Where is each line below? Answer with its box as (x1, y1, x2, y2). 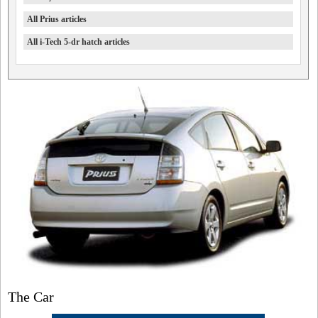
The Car (8, 289, 54, 305)
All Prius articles (27, 14, 87, 24)
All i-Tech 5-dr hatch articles (27, 37, 130, 47)
